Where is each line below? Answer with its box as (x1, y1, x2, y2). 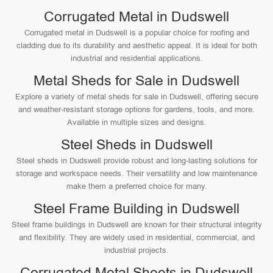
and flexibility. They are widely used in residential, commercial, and (18, 233, 255, 242)
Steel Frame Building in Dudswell (34, 200, 239, 216)
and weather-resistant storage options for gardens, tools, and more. (18, 105, 255, 114)
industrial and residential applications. (70, 54, 203, 63)
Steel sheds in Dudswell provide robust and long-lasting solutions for (16, 156, 257, 165)
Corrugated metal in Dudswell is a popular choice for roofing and (24, 28, 249, 37)
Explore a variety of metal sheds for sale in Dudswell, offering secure (15, 92, 258, 101)
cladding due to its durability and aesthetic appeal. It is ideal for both (16, 41, 257, 50)
